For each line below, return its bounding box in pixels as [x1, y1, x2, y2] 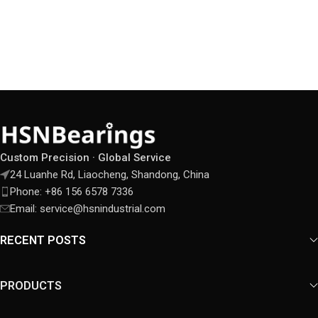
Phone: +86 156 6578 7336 [10, 185, 133, 199]
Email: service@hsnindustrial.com [10, 202, 165, 216]
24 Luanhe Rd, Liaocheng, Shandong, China [10, 168, 209, 182]
